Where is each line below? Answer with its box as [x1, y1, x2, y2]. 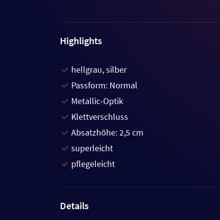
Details [60, 199, 89, 212]
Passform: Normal [71, 80, 137, 91]
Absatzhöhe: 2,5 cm [71, 127, 143, 138]
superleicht [71, 142, 113, 154]
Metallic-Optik [71, 95, 123, 107]
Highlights [60, 34, 102, 47]
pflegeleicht [71, 158, 115, 169]
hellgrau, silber [71, 64, 127, 75]
